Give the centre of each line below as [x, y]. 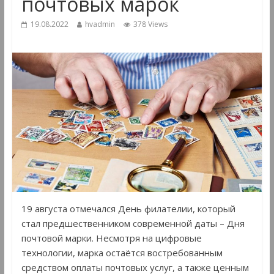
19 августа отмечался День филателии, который [128, 208]
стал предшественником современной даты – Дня [133, 223]
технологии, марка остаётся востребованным [122, 252]
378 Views [150, 24]
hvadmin [100, 24]
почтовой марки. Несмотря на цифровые [111, 238]
